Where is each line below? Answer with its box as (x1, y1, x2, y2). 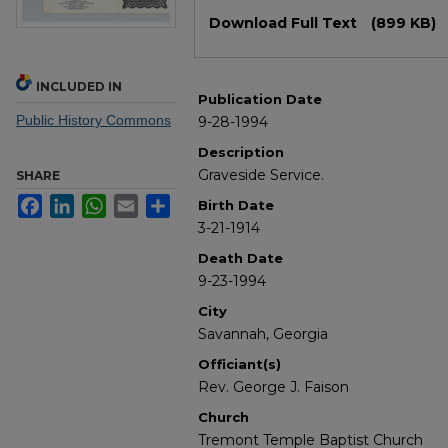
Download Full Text (209, 14, 361, 33)
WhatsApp (106, 194, 171, 211)
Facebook (42, 194, 105, 211)
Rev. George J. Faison (198, 378, 349, 397)
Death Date (198, 250, 283, 267)
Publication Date (198, 91, 322, 108)
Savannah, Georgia (198, 325, 328, 344)
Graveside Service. (198, 166, 324, 185)
